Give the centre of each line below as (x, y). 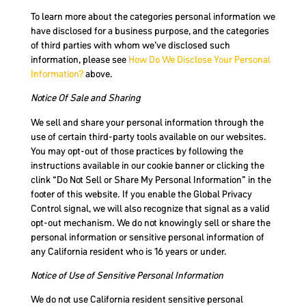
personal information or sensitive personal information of (147, 237)
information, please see (79, 59)
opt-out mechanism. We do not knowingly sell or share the (150, 222)
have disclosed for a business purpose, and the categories (150, 30)
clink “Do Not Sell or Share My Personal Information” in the (151, 179)
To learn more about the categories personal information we (153, 16)
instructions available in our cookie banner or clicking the (147, 165)
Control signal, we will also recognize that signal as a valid (150, 208)
